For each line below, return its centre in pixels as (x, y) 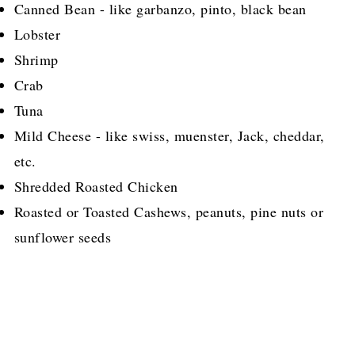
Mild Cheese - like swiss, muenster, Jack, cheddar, (169, 136)
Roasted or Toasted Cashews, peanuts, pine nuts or (169, 212)
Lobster (37, 34)
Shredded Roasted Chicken (96, 187)
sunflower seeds (63, 237)
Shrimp (36, 60)
